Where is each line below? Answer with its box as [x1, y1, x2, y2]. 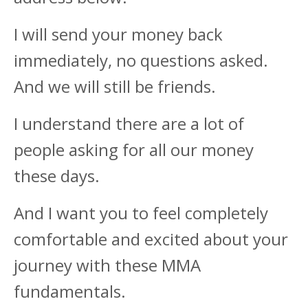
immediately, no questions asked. [14, 49, 268, 72]
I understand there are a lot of [14, 112, 244, 135]
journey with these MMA [14, 254, 201, 277]
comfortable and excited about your [14, 228, 288, 251]
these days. [14, 164, 100, 188]
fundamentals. [14, 280, 126, 303]
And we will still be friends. [14, 75, 216, 98]
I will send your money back [14, 23, 223, 46]
